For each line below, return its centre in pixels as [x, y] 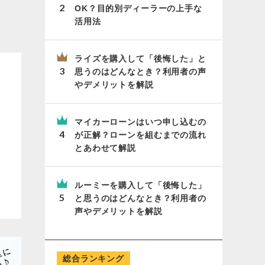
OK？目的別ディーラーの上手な [138, 8]
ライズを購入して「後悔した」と [140, 59]
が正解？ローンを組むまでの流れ [140, 135]
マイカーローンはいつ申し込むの [140, 122]
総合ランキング [93, 258]
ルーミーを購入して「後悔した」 [140, 185]
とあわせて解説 [105, 148]
